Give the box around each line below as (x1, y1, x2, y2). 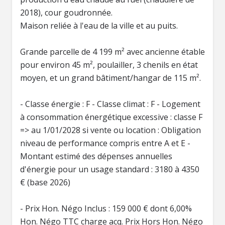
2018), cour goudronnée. (20, 7, 113, 18)
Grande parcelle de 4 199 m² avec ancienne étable (20, 46, 205, 57)
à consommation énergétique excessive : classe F (20, 111, 202, 123)
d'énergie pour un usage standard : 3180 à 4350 (20, 164, 199, 175)
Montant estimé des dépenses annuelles (20, 151, 172, 162)
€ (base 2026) (20, 177, 70, 188)
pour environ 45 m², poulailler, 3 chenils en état (20, 59, 198, 70)
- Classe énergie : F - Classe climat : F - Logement (20, 98, 200, 109)
